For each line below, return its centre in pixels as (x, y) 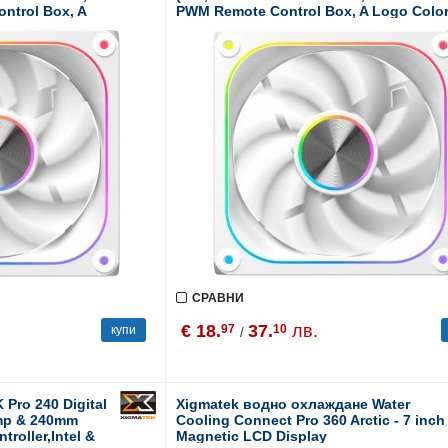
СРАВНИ (217, 298)
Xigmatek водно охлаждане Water (292, 404)
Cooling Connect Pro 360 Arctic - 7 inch (310, 420)
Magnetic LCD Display (251, 436)
